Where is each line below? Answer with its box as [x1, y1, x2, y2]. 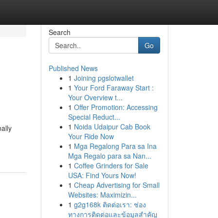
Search [48, 27, 71, 37]
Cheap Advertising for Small [73, 180, 160, 190]
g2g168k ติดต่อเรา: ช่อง [73, 200, 146, 209]
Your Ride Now [68, 131, 114, 141]
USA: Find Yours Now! [68, 170, 136, 180]
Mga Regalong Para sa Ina [73, 141, 157, 151]
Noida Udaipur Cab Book [73, 122, 150, 131]
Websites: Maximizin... [68, 190, 137, 200]
